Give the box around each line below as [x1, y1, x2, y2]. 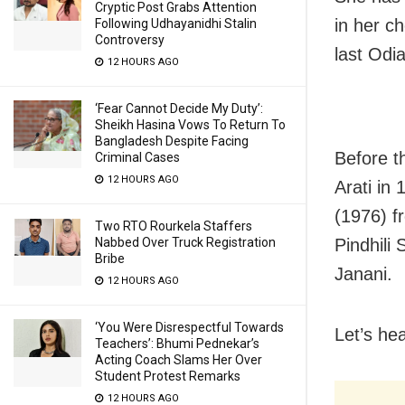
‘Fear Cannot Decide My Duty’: [95, 101, 263, 116]
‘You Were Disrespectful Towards [95, 320, 284, 334]
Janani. [334, 263, 392, 284]
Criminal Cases [95, 150, 180, 165]
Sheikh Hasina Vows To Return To [95, 118, 286, 132]
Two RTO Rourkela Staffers [95, 219, 252, 233]
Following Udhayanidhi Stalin [95, 16, 257, 31]
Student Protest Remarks [95, 369, 240, 383]
